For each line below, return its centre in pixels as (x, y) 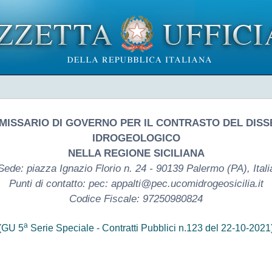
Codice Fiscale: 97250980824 (136, 199)
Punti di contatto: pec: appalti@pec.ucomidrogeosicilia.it (136, 183)
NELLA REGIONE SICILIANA (136, 153)
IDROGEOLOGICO (136, 138)
